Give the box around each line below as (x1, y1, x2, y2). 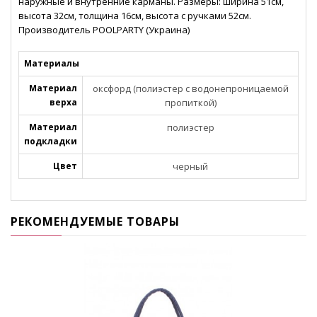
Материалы (24, 57, 79, 70)
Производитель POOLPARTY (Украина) (18, 23, 190, 37)
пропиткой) (164, 96, 217, 110)
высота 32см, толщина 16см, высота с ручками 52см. (18, 9, 251, 23)
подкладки (24, 135, 77, 148)
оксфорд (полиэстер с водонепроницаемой (92, 82, 289, 96)
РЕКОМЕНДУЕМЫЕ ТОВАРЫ (11, 214, 180, 230)
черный (173, 160, 208, 173)
